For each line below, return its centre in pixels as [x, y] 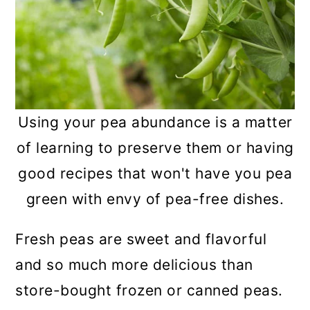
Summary [72, 39]
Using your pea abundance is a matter [155, 122]
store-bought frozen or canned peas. [149, 290]
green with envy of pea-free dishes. [155, 199]
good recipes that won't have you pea [155, 173]
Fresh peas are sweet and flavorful [141, 239]
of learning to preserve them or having [155, 147]
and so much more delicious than [134, 264]
